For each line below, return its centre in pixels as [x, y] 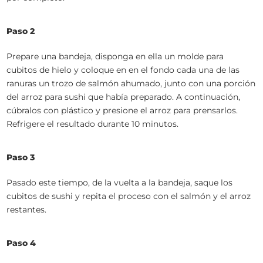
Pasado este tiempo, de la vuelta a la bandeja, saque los [120, 183]
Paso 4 [21, 243]
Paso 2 [21, 31]
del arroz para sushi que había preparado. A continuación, [124, 97]
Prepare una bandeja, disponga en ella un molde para [115, 56]
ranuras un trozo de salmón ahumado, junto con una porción [131, 83]
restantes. [27, 210]
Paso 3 [21, 157]
